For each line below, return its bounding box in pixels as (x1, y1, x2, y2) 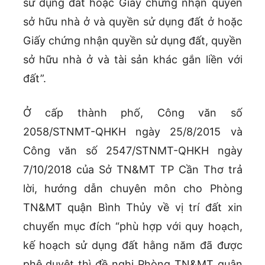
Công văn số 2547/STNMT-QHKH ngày (22, 144, 243, 157)
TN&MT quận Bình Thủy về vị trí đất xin (22, 201, 243, 214)
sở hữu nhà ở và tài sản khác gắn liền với (22, 53, 243, 66)
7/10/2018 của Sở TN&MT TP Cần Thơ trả (22, 163, 243, 176)
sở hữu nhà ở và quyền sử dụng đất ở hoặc (22, 15, 243, 28)
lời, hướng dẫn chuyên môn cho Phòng (22, 182, 243, 195)
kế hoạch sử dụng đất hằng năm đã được (22, 239, 243, 252)
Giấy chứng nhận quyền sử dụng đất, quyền (22, 34, 243, 47)
